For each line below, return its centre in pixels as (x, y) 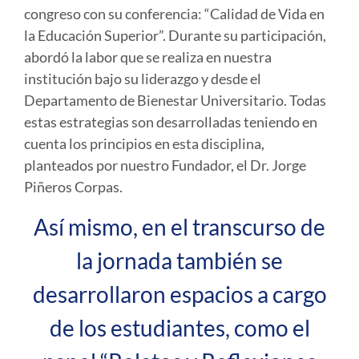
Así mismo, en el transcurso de (179, 226)
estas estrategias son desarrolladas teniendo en (171, 122)
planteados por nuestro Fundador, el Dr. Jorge (165, 165)
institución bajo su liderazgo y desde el (143, 79)
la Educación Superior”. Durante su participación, (175, 36)
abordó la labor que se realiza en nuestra (148, 57)
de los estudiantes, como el (179, 327)
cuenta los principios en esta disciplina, (144, 144)
